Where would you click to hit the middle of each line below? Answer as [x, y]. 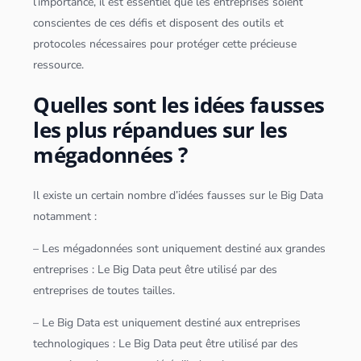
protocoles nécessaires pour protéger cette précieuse [165, 44]
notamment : [65, 216]
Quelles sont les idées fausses [179, 105]
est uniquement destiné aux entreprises [201, 322]
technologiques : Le [84, 343]
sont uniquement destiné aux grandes [230, 248]
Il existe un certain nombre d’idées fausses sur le [157, 195]
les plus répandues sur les [160, 130]
